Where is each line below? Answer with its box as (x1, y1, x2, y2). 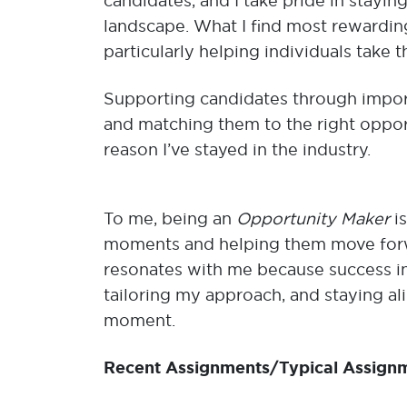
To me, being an (104, 208, 236, 229)
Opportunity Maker (236, 208, 394, 229)
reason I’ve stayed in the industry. (104, 139, 371, 160)
